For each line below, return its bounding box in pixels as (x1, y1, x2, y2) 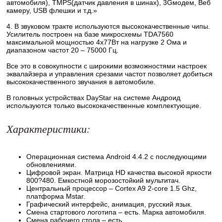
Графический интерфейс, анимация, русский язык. (26, 200, 192, 208)
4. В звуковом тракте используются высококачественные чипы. (6, 22, 210, 30)
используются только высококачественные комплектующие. (6, 102, 201, 110)
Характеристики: (6, 121, 90, 136)
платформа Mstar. (26, 192, 85, 200)
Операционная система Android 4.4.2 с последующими (26, 153, 207, 161)
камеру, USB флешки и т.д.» (6, 6, 97, 14)
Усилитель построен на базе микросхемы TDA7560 (6, 30, 173, 38)
